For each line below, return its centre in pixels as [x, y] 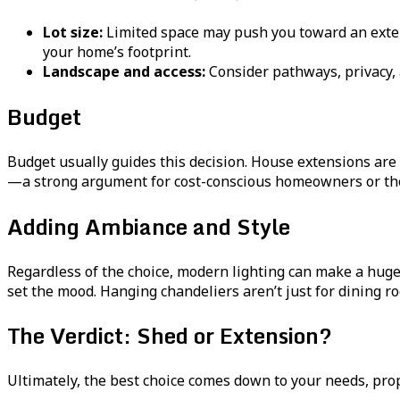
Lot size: [73, 32]
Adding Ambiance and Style [149, 226]
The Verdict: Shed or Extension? [170, 336]
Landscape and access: [124, 71]
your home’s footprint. [117, 51]
